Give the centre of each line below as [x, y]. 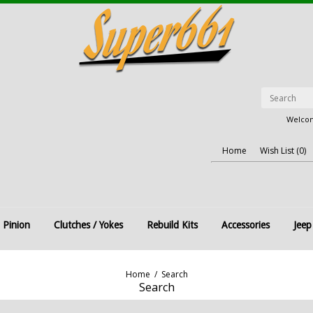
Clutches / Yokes [88, 225]
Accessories [246, 225]
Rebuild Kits [172, 225]
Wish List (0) [283, 151]
